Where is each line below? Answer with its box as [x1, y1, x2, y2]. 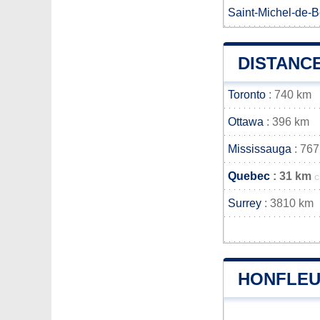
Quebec [228, 170, 270, 182]
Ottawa [228, 116, 264, 128]
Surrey [228, 197, 261, 209]
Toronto [228, 89, 266, 101]
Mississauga [228, 143, 291, 155]
